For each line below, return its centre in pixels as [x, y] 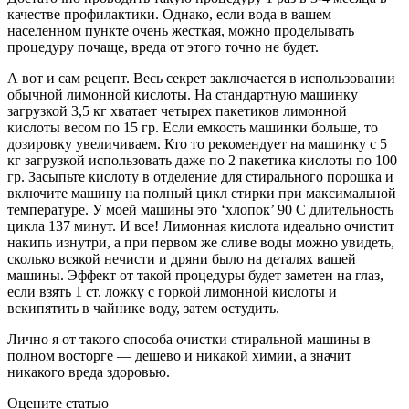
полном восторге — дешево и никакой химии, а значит [179, 355]
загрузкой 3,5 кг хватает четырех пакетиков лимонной [177, 110]
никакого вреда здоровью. [89, 372]
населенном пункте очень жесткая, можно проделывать [181, 30]
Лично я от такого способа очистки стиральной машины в [189, 339]
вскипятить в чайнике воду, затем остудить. [143, 308]
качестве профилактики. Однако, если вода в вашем [169, 14]
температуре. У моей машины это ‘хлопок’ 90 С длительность [200, 209]
